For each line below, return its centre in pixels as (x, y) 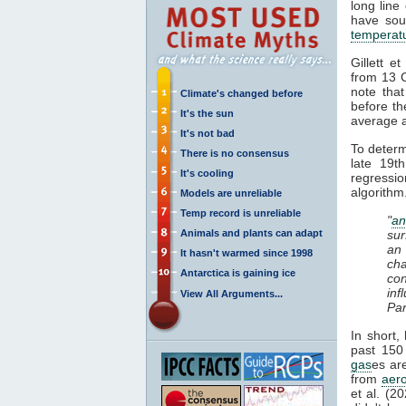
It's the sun (207, 113)
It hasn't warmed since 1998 (246, 252)
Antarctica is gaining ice (238, 272)
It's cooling (207, 173)
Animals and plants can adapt (251, 232)
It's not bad (208, 133)
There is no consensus (235, 153)
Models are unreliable (231, 193)
